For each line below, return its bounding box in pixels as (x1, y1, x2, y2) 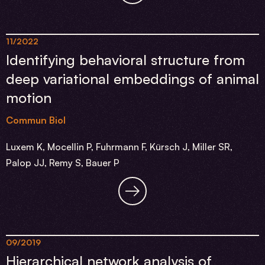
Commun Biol (6, 114, 66, 126)
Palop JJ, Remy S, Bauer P (6, 157, 119, 169)
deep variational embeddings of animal (6, 70, 259, 88)
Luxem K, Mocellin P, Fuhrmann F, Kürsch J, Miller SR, (6, 141, 232, 153)
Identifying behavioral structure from (6, 51, 245, 69)
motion (6, 89, 51, 106)
